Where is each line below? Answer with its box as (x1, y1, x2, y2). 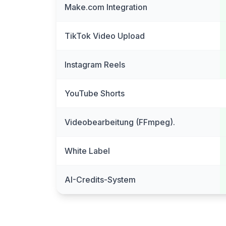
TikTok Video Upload (65, 31, 145, 41)
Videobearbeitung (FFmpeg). (65, 117, 175, 127)
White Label (65, 146, 110, 156)
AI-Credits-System (65, 175, 136, 185)
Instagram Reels (65, 60, 125, 70)
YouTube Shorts (65, 88, 125, 98)
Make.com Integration (65, 2, 147, 12)
